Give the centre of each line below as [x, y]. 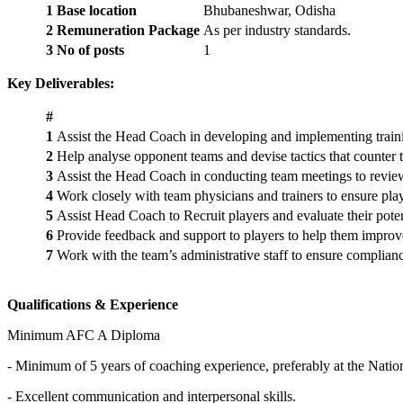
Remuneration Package [128, 31]
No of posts [90, 50]
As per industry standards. [277, 31]
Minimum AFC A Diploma [84, 336]
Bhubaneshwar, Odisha [271, 11]
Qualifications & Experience [93, 305]
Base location [97, 11]
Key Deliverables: [61, 84]
